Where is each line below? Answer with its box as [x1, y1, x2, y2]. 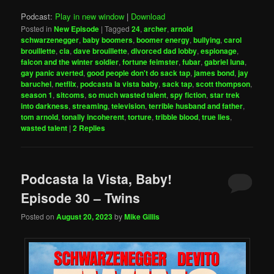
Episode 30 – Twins [21, 188, 141, 207]
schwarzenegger [21, 34, 80, 46]
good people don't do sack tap [87, 67, 191, 79]
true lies [202, 111, 231, 123]
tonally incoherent [62, 111, 125, 123]
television [111, 100, 146, 112]
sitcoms [56, 89, 85, 101]
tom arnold [21, 111, 59, 123]
